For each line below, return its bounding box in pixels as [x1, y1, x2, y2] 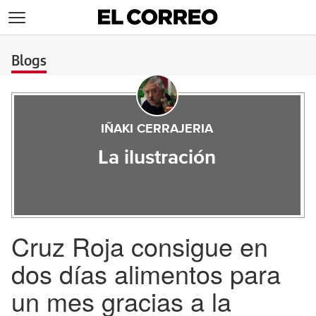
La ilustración [98, 148, 217, 168]
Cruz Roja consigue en [11, 228, 268, 264]
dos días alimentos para [11, 255, 281, 291]
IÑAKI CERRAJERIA [101, 123, 214, 135]
